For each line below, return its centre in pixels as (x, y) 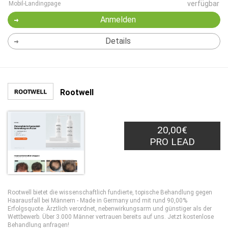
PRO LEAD (173, 142)
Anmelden (118, 20)
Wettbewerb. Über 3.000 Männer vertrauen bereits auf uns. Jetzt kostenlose (111, 217)
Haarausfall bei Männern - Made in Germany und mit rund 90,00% (97, 201)
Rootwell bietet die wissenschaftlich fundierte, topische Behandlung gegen (110, 192)
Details (118, 41)
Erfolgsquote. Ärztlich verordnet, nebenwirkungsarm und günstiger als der (110, 209)
